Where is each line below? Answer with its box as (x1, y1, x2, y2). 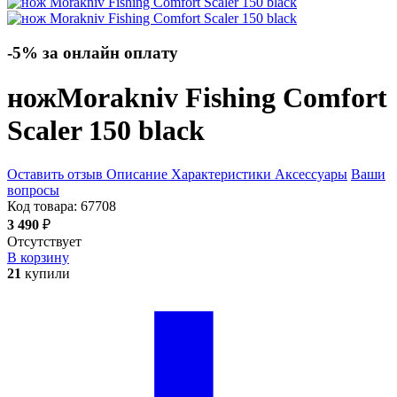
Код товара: (7, 198, 81, 214)
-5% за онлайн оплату (7, 43, 178, 63)
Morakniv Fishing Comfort (57, 82, 387, 114)
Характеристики (171, 166, 271, 182)
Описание (106, 166, 167, 182)
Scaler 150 (7, 114, 138, 147)
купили (21, 265, 70, 281)
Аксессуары (275, 166, 347, 182)
